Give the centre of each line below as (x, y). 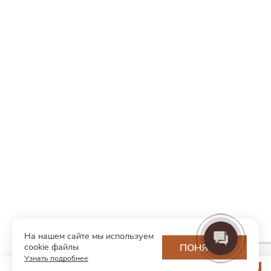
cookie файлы (51, 247)
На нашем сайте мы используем (89, 236)
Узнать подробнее (56, 258)
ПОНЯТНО (204, 247)
